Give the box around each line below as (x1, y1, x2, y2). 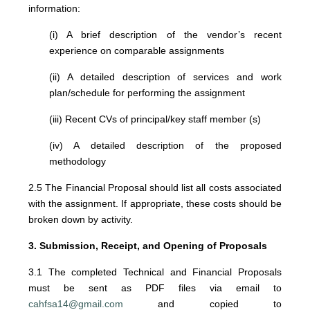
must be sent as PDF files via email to (28, 282, 282, 293)
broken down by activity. (28, 214, 134, 225)
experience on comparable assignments (49, 45, 225, 56)
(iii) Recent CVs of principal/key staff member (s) (49, 113, 262, 125)
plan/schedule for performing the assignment (49, 87, 246, 98)
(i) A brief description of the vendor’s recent (49, 29, 282, 40)
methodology (49, 156, 107, 167)
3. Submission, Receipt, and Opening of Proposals (28, 240, 268, 251)
